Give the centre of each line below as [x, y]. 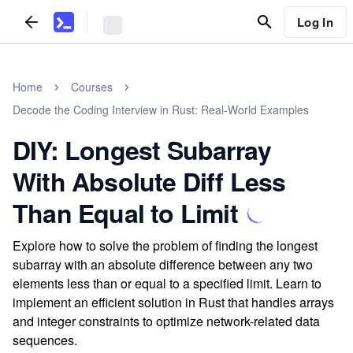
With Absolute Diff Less [149, 181]
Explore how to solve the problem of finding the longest [165, 245]
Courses [92, 87]
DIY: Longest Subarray [142, 150]
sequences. [45, 340]
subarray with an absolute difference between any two [163, 264]
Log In [315, 22]
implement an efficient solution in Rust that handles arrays [173, 302]
